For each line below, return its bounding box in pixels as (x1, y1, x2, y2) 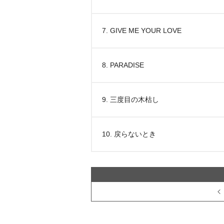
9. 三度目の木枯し (102, 95, 159, 103)
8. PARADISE (102, 61, 144, 69)
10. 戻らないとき (102, 130, 156, 138)
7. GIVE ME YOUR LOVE (102, 26, 181, 34)
